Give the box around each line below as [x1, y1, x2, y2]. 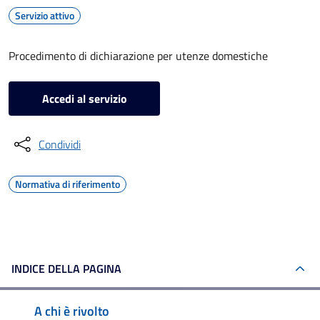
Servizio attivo [15, 8, 74, 23]
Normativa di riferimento [15, 176, 120, 191]
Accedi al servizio [41, 90, 127, 107]
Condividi [39, 136, 81, 153]
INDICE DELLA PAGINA [11, 260, 121, 277]
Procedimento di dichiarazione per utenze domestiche [9, 47, 268, 64]
